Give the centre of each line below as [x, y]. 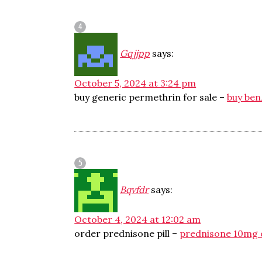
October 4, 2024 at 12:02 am [138, 219]
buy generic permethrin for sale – [151, 97]
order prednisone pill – [127, 233]
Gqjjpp [135, 53]
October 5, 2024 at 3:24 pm [135, 83]
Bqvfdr [135, 189]
